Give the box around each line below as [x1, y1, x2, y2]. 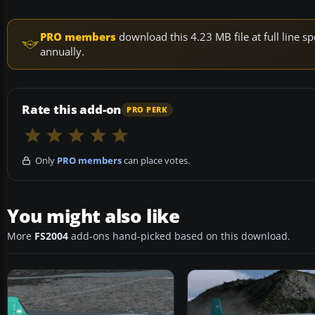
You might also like [7, 203, 180, 229]
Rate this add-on [22, 101, 122, 118]
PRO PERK [127, 104, 168, 115]
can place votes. [122, 154, 190, 167]
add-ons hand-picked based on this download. [68, 230, 290, 243]
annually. [40, 44, 84, 59]
